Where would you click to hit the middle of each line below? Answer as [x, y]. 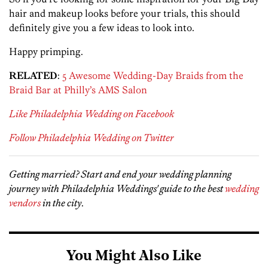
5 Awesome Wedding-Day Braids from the [153, 76]
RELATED [33, 76]
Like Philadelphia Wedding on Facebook [92, 114]
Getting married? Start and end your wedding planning [120, 174]
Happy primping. [46, 52]
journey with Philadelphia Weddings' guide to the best [117, 189]
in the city [61, 203]
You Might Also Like [134, 257]
